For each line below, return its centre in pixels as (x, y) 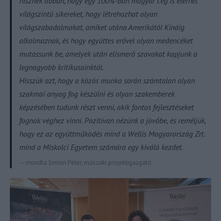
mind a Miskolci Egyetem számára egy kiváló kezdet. (101, 147)
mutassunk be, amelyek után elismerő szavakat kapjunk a (108, 54)
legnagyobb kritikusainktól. (61, 67)
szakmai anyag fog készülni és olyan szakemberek (97, 93)
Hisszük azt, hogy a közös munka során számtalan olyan (107, 80)
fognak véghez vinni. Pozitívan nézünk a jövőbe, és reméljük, (112, 120)
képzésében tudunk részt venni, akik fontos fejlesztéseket (107, 107)
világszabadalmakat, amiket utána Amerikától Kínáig (102, 27)
